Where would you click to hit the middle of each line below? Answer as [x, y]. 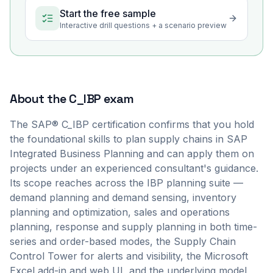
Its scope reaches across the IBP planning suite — [126, 183]
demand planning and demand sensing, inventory [123, 197]
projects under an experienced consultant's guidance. [134, 168]
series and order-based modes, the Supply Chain [123, 241]
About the [39, 99]
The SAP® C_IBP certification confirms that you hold [132, 124]
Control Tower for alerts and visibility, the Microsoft [129, 256]
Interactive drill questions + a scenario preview [143, 25]
